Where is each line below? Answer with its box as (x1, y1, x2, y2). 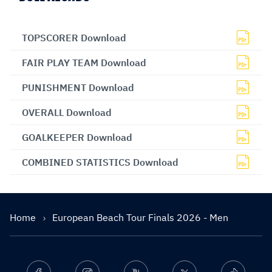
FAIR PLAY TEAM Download (22, 56, 146, 69)
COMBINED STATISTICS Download (22, 155, 178, 168)
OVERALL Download (22, 106, 112, 118)
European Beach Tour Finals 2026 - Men (52, 211, 228, 223)
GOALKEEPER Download (22, 131, 132, 143)
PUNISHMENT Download (22, 81, 134, 93)
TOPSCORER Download (22, 31, 126, 44)
